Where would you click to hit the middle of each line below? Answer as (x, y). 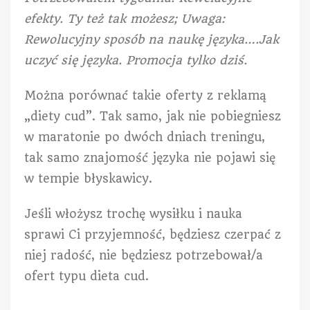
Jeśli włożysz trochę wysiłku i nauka (133, 214)
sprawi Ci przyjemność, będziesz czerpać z (153, 235)
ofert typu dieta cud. (86, 276)
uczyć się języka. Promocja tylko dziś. (136, 61)
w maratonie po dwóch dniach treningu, (145, 137)
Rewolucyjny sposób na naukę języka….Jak (152, 40)
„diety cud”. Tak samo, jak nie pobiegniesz (153, 117)
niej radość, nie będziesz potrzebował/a (144, 256)
